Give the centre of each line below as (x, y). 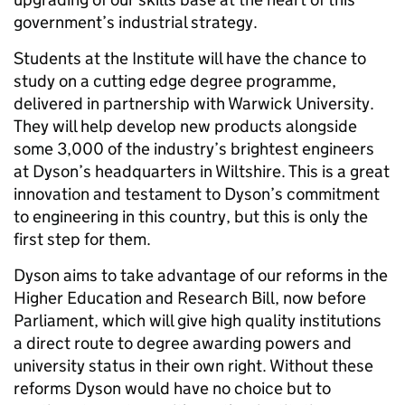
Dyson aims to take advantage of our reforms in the (201, 275)
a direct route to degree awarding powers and (183, 343)
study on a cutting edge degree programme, (175, 81)
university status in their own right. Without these (193, 366)
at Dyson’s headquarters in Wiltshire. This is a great (202, 171)
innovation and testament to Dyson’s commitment (197, 194)
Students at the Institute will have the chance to (190, 58)
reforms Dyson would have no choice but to (172, 388)
